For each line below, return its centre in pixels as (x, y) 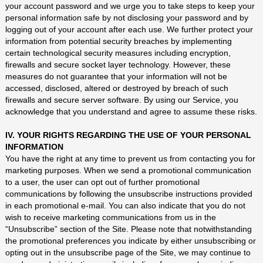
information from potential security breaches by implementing (118, 41)
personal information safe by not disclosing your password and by (127, 18)
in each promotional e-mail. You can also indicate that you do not (125, 205)
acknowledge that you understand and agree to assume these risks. (131, 112)
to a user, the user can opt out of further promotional (102, 182)
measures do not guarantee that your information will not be (116, 76)
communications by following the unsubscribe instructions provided (129, 194)
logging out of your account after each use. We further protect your (129, 29)
